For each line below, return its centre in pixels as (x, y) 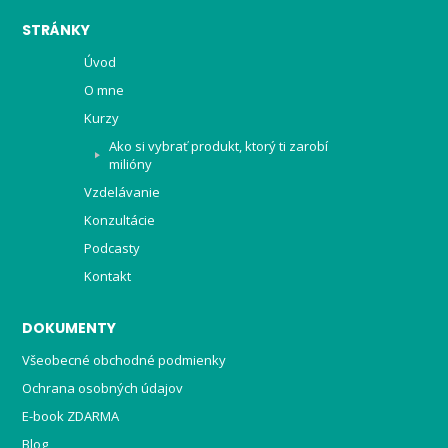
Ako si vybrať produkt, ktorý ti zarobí (218, 145)
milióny (130, 163)
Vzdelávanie (121, 191)
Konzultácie (119, 219)
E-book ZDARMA (71, 415)
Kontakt (107, 275)
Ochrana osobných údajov (103, 387)
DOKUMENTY (68, 327)
